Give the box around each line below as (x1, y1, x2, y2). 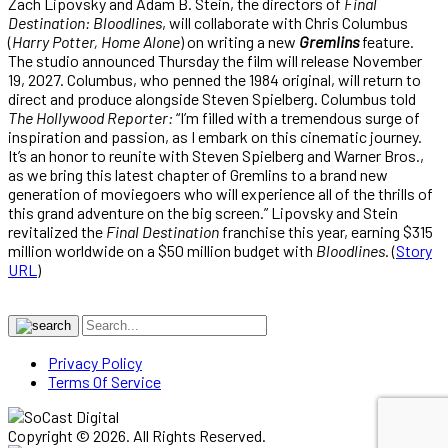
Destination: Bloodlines (8, 12, 162, 32)
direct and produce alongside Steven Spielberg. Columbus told (8, 88, 416, 108)
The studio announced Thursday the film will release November (8, 50, 422, 70)
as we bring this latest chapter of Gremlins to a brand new (8, 164, 388, 184)
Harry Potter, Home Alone (12, 31, 180, 51)
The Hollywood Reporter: (8, 107, 173, 127)
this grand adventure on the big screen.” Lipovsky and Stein (8, 202, 398, 222)
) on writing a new (180, 31, 299, 51)
